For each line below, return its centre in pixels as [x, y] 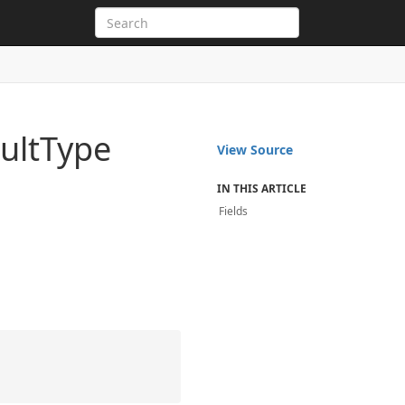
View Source [255, 150]
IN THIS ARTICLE [262, 188]
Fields [234, 211]
